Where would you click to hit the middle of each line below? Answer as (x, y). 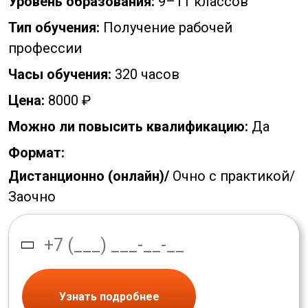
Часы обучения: (60, 75)
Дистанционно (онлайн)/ (89, 176)
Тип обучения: (54, 28)
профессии (45, 48)
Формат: (36, 153)
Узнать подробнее (109, 296)
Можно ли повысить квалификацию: (128, 127)
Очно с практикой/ (234, 176)
